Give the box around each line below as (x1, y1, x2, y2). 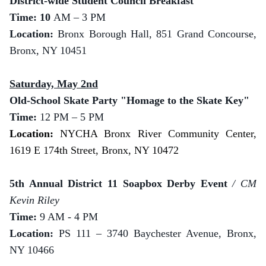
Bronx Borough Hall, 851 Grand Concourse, (58, 28, 257, 40)
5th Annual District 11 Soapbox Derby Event (9, 178, 233, 189)
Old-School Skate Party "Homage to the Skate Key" (9, 94, 249, 106)
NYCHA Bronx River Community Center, (60, 128, 257, 140)
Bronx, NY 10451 (9, 45, 87, 56)
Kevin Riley (9, 194, 59, 206)
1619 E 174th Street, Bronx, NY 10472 (9, 144, 179, 156)
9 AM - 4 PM (40, 211, 98, 223)
